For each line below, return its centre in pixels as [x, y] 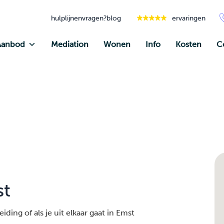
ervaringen [189, 18]
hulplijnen [66, 18]
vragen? [94, 18]
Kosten [188, 44]
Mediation [70, 44]
